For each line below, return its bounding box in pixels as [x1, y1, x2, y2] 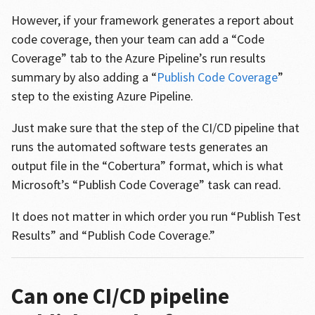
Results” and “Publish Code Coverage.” [11, 227, 218, 243]
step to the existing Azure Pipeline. [11, 88, 196, 104]
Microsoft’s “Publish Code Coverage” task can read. [11, 176, 284, 193]
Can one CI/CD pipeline [11, 282, 229, 310]
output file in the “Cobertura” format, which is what [11, 157, 283, 174]
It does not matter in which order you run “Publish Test [11, 208, 301, 224]
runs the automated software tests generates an [11, 139, 268, 155]
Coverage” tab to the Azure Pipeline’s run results [11, 50, 266, 66]
